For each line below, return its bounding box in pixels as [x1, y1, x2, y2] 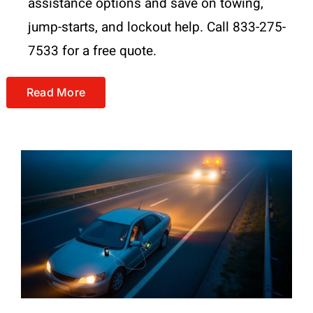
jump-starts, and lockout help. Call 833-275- [27, 17, 286, 38]
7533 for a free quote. [27, 41, 156, 61]
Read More [26, 85, 86, 100]
